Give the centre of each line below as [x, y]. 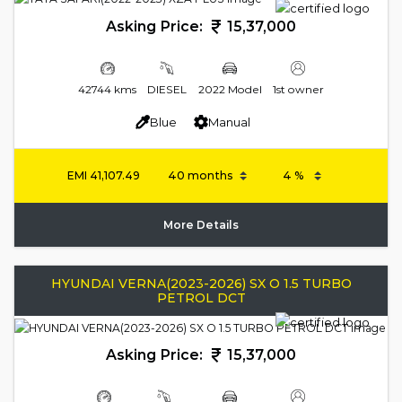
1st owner [298, 89]
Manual [229, 122]
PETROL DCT [201, 297]
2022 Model [230, 89]
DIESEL [167, 89]
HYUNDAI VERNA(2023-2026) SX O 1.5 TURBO [201, 283]
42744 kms [108, 89]
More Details [201, 225]
